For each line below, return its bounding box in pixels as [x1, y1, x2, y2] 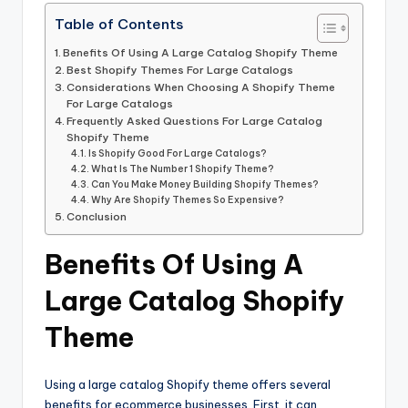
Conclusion [66, 209, 127, 224]
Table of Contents [55, 15, 183, 34]
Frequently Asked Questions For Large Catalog [66, 114, 323, 128]
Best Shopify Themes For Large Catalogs [66, 63, 294, 77]
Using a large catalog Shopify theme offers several [45, 377, 331, 393]
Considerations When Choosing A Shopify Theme [66, 80, 336, 95]
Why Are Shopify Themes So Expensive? [91, 194, 285, 207]
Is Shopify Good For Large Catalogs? [88, 148, 268, 160]
